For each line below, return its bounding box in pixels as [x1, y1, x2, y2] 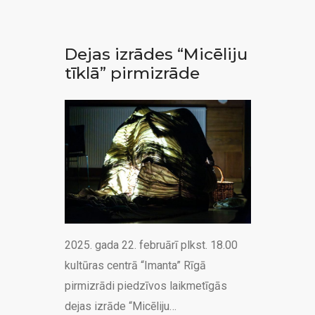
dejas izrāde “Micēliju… [64, 300, 176, 314]
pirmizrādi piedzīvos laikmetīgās [64, 279, 227, 293]
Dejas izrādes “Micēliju [64, 44, 247, 64]
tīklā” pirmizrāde [64, 63, 200, 83]
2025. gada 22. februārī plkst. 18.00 [64, 238, 238, 252]
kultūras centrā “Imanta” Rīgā [64, 259, 206, 273]
